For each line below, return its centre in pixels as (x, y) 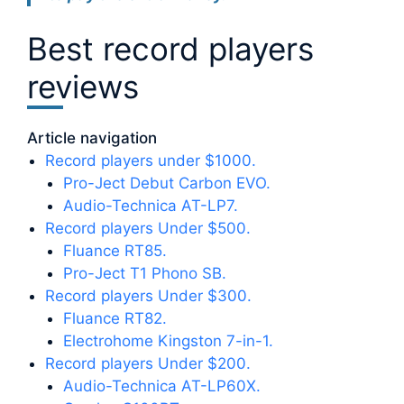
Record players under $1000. (151, 160)
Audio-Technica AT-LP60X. (162, 386)
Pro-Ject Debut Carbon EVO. (167, 183)
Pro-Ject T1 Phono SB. (145, 273)
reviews (83, 86)
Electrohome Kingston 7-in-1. (168, 340)
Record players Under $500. (148, 228)
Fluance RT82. (115, 318)
